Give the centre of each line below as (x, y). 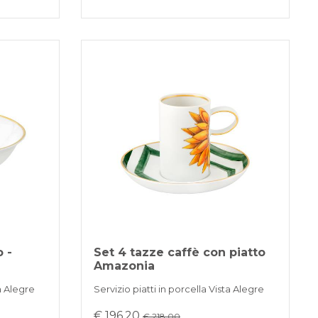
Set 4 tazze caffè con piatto (180, 253)
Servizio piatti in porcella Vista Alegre (179, 289)
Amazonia (125, 266)
